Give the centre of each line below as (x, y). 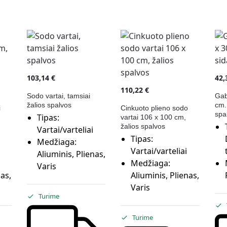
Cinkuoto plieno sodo (155, 108)
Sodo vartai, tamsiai (58, 96)
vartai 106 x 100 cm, (154, 117)
